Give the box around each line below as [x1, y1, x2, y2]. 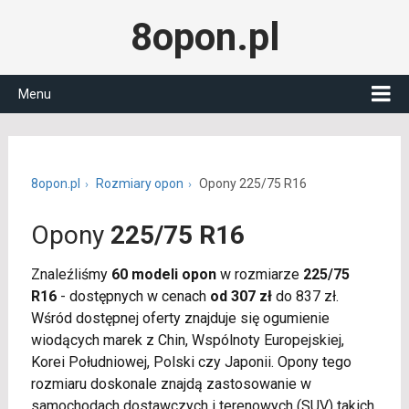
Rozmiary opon [95, 176, 184, 191]
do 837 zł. [271, 288, 339, 305]
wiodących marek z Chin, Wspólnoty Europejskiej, [30, 331, 344, 349]
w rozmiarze [215, 266, 303, 283]
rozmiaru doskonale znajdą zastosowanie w [30, 375, 311, 393]
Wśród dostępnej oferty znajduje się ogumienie [30, 309, 330, 327]
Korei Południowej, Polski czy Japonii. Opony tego [30, 353, 351, 371]
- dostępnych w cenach [56, 288, 210, 305]
